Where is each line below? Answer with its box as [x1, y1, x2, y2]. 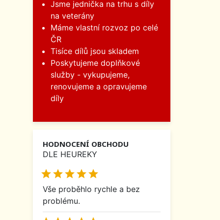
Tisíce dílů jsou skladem [51, 46, 139, 56]
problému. [43, 195, 80, 206]
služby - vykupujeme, [51, 70, 130, 80]
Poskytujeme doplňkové [51, 58, 140, 68]
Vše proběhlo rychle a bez [43, 184, 140, 194]
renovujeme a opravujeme [51, 82, 147, 92]
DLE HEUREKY [43, 149, 97, 160]
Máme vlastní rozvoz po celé [51, 23, 158, 33]
